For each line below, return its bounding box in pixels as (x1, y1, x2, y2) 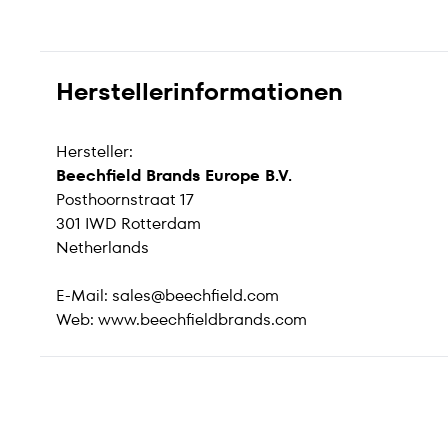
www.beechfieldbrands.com (98, 308, 307, 331)
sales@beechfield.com (112, 284, 279, 307)
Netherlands (56, 236, 149, 259)
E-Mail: (56, 284, 112, 307)
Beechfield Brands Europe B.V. (56, 164, 292, 187)
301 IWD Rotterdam (56, 212, 201, 235)
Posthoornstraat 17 (56, 188, 194, 211)
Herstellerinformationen (56, 75, 343, 108)
